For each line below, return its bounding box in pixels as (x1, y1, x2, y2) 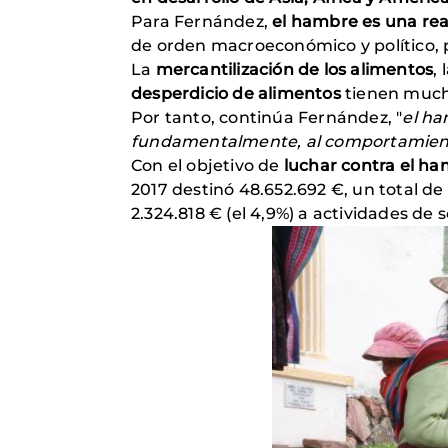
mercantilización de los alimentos (155, 60, 434, 79)
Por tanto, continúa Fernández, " (131, 108, 403, 127)
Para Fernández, (131, 12, 273, 31)
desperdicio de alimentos (131, 84, 341, 103)
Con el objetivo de (131, 156, 284, 175)
